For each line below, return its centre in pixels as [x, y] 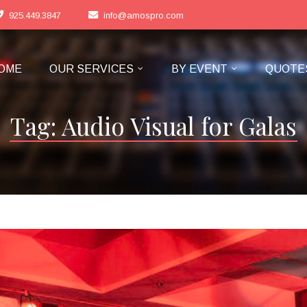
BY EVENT [200, 69]
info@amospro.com [144, 15]
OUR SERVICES [92, 69]
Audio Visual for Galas [179, 126]
